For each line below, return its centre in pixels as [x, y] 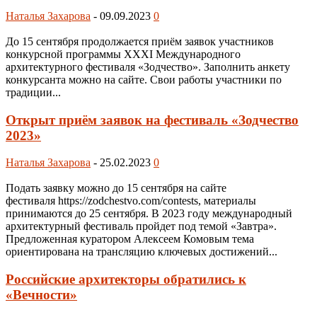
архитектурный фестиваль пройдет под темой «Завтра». [141, 226]
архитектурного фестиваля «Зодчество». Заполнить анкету [148, 67]
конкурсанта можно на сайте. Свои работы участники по [144, 79]
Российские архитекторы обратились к [126, 279]
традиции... [33, 92]
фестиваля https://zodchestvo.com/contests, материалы [131, 201]
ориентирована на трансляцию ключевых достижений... [142, 252]
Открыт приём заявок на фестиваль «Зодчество [152, 120]
